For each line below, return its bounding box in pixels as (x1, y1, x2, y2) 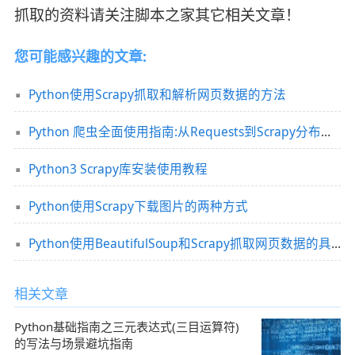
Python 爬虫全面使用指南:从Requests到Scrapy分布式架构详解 (320, 122, 330, 140)
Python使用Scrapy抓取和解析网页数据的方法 (28, 85, 286, 103)
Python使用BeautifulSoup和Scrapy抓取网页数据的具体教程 (330, 234, 341, 252)
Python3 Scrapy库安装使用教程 (28, 159, 208, 177)
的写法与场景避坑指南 (13, 335, 133, 352)
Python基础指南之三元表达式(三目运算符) (13, 319, 239, 335)
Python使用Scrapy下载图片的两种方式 (28, 197, 248, 215)
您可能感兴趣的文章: (13, 46, 147, 66)
